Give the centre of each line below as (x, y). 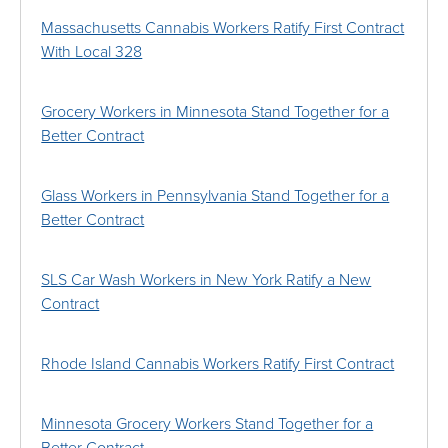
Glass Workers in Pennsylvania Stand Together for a (215, 196)
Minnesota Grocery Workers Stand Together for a (207, 424)
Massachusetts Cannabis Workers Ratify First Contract (223, 28)
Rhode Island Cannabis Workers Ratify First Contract (218, 364)
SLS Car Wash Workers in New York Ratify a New (206, 280)
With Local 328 (92, 52)
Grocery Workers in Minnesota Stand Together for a (215, 112)
